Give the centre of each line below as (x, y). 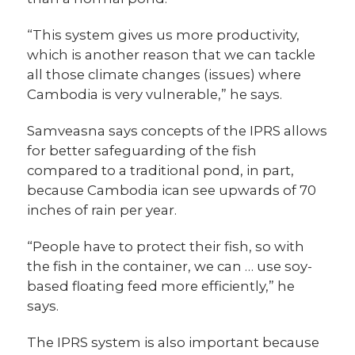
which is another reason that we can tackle (172, 54)
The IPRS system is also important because (174, 342)
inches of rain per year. (102, 210)
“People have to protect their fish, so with (166, 246)
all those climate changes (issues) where (164, 74)
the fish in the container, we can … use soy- (170, 266)
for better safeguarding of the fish (142, 150)
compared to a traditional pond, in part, (161, 170)
